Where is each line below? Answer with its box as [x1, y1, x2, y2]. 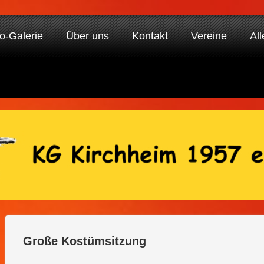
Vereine [191, 30, 227, 42]
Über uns [66, 30, 109, 42]
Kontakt [132, 30, 168, 42]
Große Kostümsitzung [23, 235, 146, 247]
